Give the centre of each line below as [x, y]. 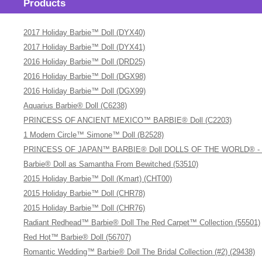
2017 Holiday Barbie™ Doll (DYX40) [85, 32]
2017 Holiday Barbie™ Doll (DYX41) [85, 47]
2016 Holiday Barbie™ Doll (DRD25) [85, 62]
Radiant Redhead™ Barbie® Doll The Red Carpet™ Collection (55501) [142, 223]
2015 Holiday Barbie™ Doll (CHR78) [85, 193]
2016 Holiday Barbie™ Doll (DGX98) [85, 76]
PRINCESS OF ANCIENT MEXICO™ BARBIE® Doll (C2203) [128, 120]
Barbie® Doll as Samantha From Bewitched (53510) [111, 164]
